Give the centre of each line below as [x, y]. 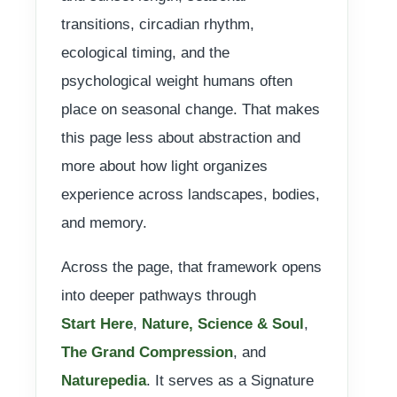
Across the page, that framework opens [191, 267]
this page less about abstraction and [181, 137]
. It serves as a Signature [230, 380]
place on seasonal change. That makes [191, 109]
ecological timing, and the [145, 52]
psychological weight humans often [177, 81]
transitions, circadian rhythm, [158, 24]
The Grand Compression [147, 352]
